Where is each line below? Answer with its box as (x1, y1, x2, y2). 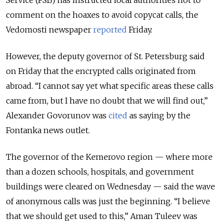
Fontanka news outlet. (6, 125, 92, 136)
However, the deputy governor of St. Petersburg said (6, 51, 205, 62)
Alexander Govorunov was (6, 110, 109, 121)
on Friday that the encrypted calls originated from (6, 66, 196, 76)
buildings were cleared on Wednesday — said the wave (6, 182, 215, 192)
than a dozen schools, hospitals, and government (6, 167, 194, 177)
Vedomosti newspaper (6, 25, 93, 35)
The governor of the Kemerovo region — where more (6, 152, 213, 162)
